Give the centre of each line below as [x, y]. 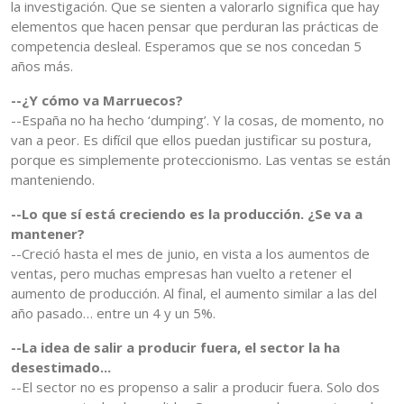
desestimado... [61, 367]
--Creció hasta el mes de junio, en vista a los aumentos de [190, 254]
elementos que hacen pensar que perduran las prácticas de [195, 27]
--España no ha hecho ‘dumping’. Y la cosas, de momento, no [197, 120]
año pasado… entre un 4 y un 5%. [113, 313]
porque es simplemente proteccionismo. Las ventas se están [201, 160]
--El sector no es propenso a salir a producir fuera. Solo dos [195, 387]
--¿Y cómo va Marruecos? [97, 101]
